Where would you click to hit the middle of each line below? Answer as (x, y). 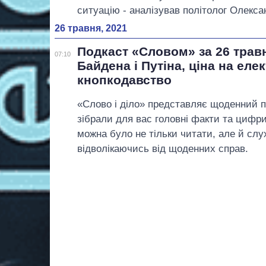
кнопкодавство (125, 80)
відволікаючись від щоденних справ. (163, 149)
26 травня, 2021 (91, 28)
